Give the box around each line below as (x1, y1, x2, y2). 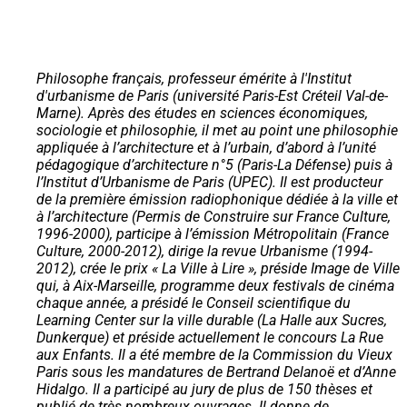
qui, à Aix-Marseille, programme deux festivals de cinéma (36, 277, 394, 295)
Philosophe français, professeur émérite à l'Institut (36, 70, 352, 88)
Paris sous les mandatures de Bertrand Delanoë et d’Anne (36, 363, 396, 382)
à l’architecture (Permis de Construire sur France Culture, (36, 208, 391, 226)
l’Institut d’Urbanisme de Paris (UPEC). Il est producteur (36, 174, 382, 192)
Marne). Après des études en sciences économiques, (36, 104, 368, 123)
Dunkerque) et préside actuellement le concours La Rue (36, 329, 383, 347)
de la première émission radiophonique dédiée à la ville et (36, 191, 398, 209)
